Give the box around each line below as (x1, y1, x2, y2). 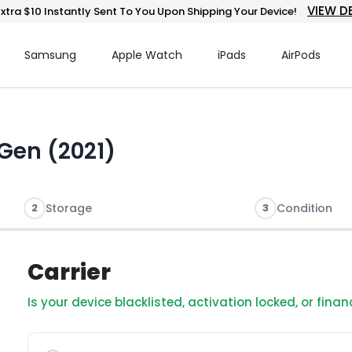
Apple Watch (111, 47, 182, 63)
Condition (276, 200, 332, 216)
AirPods (280, 47, 321, 63)
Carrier (27, 257, 111, 288)
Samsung (24, 47, 76, 63)
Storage (45, 200, 92, 216)
